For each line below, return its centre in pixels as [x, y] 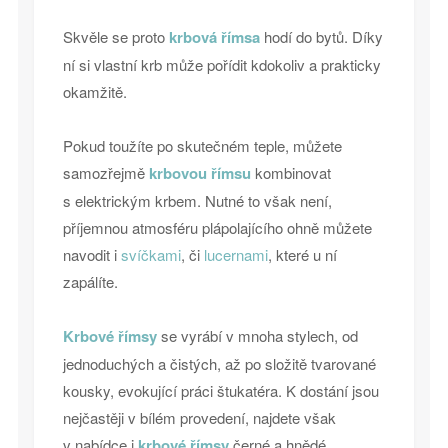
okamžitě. [94, 91]
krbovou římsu [199, 173]
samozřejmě [105, 172]
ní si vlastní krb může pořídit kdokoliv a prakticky [221, 64]
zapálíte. [90, 281]
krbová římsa [214, 37]
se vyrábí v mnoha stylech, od [257, 335]
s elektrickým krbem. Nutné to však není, [197, 200]
